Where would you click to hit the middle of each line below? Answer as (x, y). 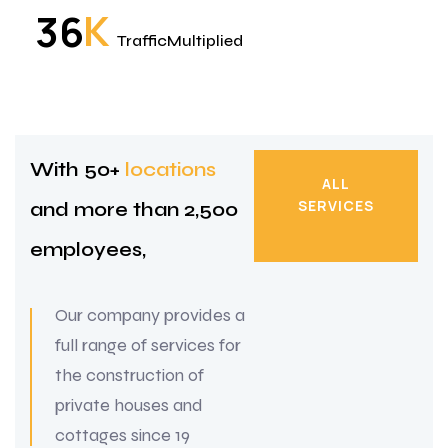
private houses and (129, 404)
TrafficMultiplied (180, 41)
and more (81, 209)
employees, (88, 249)
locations (170, 169)
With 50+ (77, 169)
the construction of (129, 374)
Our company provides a (150, 314)
